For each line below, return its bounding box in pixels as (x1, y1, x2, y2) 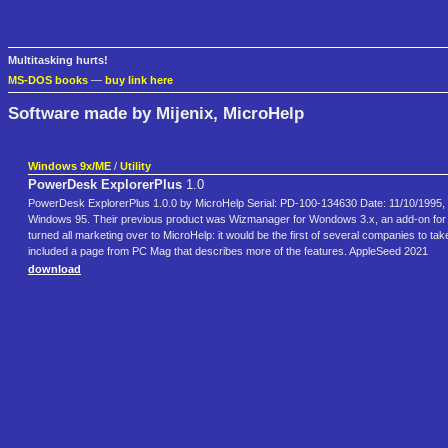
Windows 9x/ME (28, 160, 111, 173)
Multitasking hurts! (8, 54, 108, 67)
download (28, 263, 81, 276)
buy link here (105, 74, 173, 87)
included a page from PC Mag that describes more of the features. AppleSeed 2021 (28, 245, 428, 258)
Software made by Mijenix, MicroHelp (8, 102, 304, 123)
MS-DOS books (8, 74, 88, 87)
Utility (120, 160, 151, 173)
